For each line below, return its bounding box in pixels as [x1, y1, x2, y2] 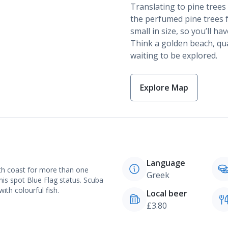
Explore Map [140, 82, 188, 93]
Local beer [147, 188, 187, 199]
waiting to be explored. [130, 50, 217, 61]
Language [147, 157, 185, 168]
